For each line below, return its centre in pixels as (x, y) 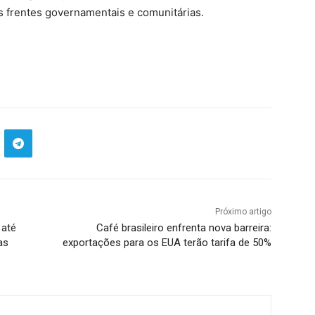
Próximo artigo (243, 212)
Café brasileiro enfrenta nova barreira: (184, 228)
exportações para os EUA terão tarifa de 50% (167, 243)
